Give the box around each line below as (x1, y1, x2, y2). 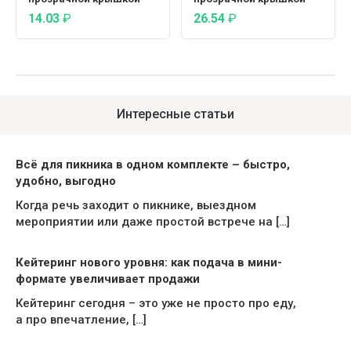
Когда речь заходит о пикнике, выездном (16, 198, 256, 213)
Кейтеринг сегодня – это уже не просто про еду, (16, 295, 296, 310)
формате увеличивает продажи (16, 271, 200, 286)
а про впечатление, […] (16, 312, 147, 327)
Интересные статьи (117, 107, 234, 122)
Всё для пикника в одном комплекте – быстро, (16, 157, 290, 172)
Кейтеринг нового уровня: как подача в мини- (16, 255, 282, 270)
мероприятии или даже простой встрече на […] (16, 215, 290, 230)
